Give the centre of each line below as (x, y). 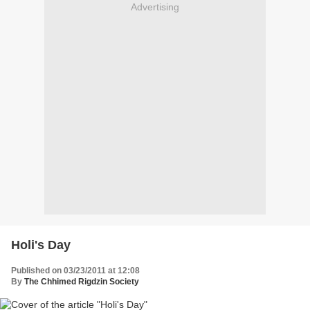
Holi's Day (41, 245)
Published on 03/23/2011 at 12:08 (75, 271)
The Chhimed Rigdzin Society (82, 282)
